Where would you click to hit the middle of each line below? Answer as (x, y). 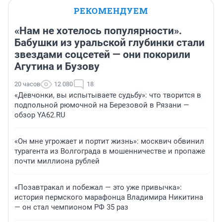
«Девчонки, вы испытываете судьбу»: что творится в (108, 95)
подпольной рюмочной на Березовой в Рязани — (102, 105)
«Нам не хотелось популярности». (98, 31)
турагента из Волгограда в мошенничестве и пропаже (110, 151)
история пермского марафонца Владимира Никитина (109, 197)
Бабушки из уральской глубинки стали (110, 43)
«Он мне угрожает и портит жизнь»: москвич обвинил (109, 141)
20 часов (27, 84)
